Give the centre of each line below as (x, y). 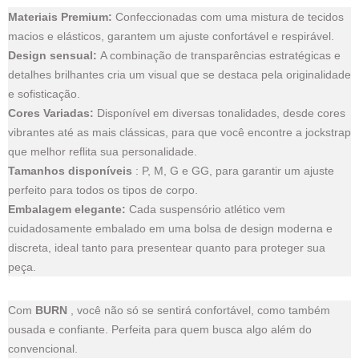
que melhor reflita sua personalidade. (103, 151)
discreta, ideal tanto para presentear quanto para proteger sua (167, 248)
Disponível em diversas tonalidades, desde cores (220, 113)
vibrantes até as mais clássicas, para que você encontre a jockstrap (179, 132)
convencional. (43, 349)
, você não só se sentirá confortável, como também (199, 310)
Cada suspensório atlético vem (206, 209)
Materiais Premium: (60, 17)
